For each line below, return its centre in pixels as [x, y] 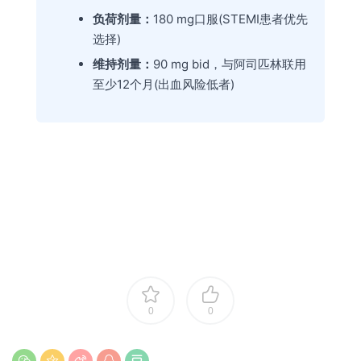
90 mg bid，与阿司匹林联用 [230, 64]
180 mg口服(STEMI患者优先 [230, 19]
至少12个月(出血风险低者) [164, 85]
